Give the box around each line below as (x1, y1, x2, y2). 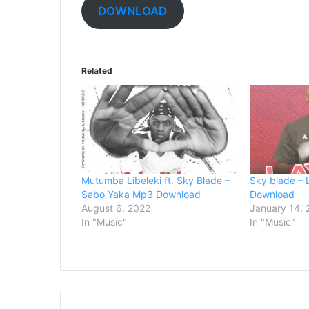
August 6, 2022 (81, 201, 150, 214)
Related (81, 66, 112, 77)
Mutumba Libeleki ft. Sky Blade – (81, 174, 230, 186)
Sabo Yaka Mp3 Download (81, 188, 201, 200)
